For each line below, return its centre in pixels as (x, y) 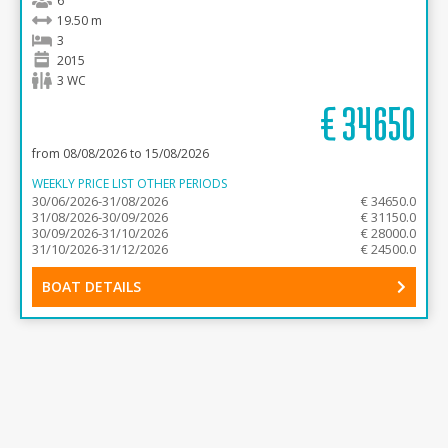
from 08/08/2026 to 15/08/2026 (120, 153)
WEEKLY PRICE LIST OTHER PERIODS (129, 183)
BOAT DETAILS (91, 286)
